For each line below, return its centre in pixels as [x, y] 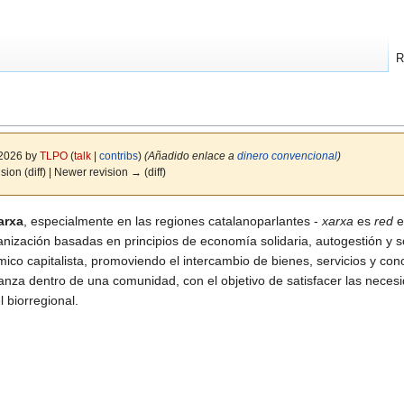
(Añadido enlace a [190, 156]
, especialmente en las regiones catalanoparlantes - [173, 220]
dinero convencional [287, 156]
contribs [118, 156]
